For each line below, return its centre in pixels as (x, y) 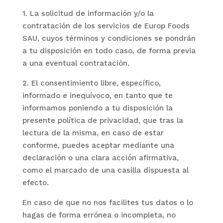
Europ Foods (167, 26)
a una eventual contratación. (76, 63)
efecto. (35, 183)
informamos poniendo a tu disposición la (97, 108)
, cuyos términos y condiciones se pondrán (116, 38)
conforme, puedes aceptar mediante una (98, 145)
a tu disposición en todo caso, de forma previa (109, 51)
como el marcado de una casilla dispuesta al (105, 170)
